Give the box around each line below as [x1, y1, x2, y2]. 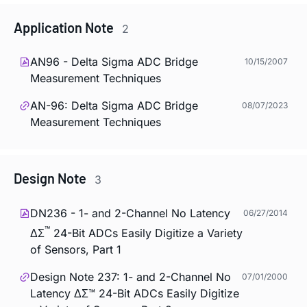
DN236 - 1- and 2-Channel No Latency [30, 206, 230, 220]
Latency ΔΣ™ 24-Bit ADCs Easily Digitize [30, 286, 239, 301]
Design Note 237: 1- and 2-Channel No [30, 270, 231, 284]
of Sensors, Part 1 [30, 243, 121, 257]
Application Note [14, 19, 116, 36]
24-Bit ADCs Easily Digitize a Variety [50, 226, 243, 241]
